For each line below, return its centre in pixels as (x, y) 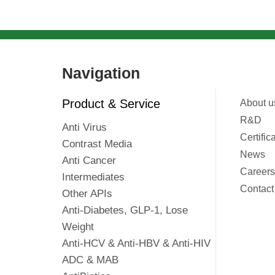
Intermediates (93, 177)
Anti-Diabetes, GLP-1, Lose (125, 210)
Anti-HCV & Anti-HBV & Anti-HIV (136, 243)
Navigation (101, 73)
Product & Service (111, 104)
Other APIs (87, 194)
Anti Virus (84, 127)
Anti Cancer (89, 161)
